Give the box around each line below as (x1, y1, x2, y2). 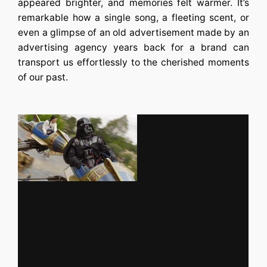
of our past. (18, 71, 69, 83)
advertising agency (18, 41, 113, 53)
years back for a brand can (113, 41, 249, 53)
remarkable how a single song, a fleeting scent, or (18, 11, 249, 23)
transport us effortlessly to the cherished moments (18, 56, 249, 68)
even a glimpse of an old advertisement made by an (18, 26, 249, 38)
